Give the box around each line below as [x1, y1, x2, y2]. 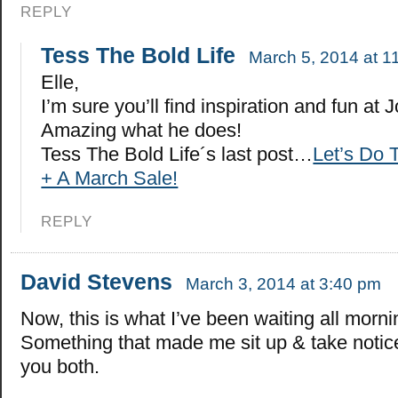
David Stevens [20, 268, 172, 294]
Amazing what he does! [41, 118, 243, 141]
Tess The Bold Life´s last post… [41, 142, 314, 165]
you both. [20, 354, 99, 378]
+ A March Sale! [41, 166, 179, 189]
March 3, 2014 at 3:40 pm [186, 274, 381, 293]
